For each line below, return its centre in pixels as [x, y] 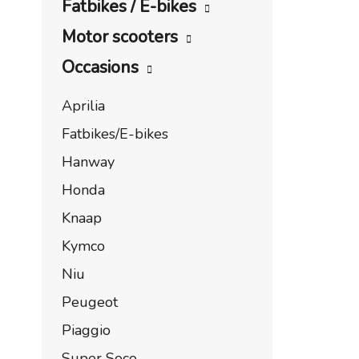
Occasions [100, 67]
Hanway [88, 162]
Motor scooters [120, 37]
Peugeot [90, 302]
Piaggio [86, 330]
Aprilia [83, 106]
